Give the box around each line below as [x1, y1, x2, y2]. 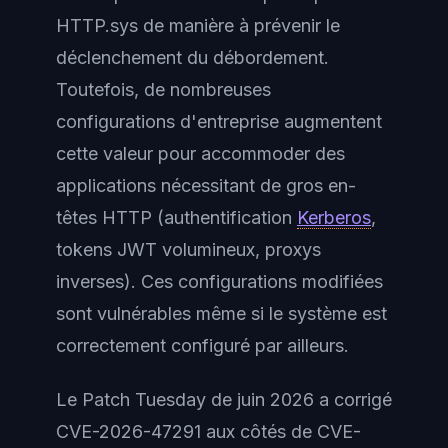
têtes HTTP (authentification [56, 206, 297, 228]
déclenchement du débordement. [56, 46, 329, 68]
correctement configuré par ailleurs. [56, 334, 349, 356]
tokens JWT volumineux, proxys [56, 238, 321, 260]
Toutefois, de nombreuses [56, 78, 271, 100]
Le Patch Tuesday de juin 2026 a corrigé [56, 389, 392, 410]
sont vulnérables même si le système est [56, 302, 387, 324]
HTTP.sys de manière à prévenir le [56, 14, 340, 36]
